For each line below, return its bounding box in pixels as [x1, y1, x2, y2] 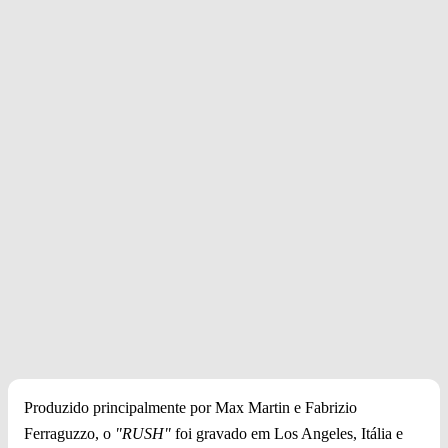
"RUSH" [115, 425, 171, 443]
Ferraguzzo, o [24, 425, 115, 443]
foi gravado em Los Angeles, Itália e [171, 425, 403, 443]
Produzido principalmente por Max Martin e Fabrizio [24, 399, 357, 417]
